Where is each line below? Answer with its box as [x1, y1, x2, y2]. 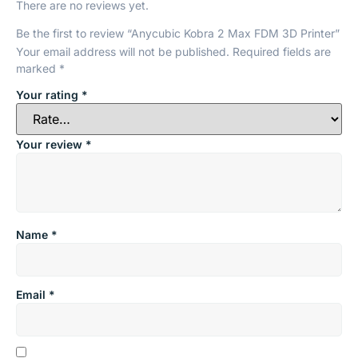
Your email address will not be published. [16, 44, 229, 58]
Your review [16, 137, 86, 152]
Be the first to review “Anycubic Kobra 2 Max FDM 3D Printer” [16, 26, 340, 40]
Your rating [16, 87, 82, 101]
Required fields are [233, 44, 331, 58]
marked [16, 61, 59, 75]
